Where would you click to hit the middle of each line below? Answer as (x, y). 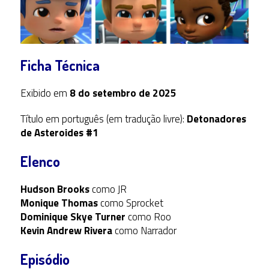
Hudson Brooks (55, 189)
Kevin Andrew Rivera (66, 230)
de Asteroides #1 (59, 132)
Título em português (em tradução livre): (103, 119)
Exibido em (45, 93)
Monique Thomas (59, 203)
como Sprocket (130, 203)
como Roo (148, 216)
